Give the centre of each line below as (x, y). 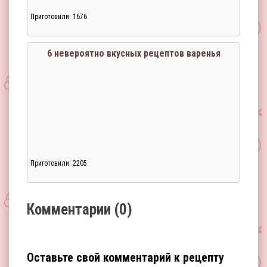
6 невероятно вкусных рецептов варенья (133, 53)
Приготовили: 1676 (59, 17)
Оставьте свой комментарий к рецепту (125, 257)
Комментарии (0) (80, 209)
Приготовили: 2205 (59, 163)
